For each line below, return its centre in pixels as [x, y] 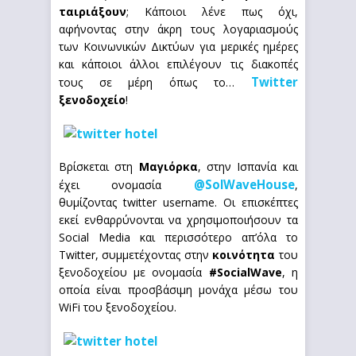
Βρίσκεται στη [99, 166]
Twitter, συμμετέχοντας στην [136, 255]
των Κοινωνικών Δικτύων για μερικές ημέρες [178, 46]
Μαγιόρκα [168, 166]
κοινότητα [244, 255]
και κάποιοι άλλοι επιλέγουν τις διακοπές [178, 64]
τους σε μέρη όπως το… [155, 82]
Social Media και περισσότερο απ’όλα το [178, 237]
